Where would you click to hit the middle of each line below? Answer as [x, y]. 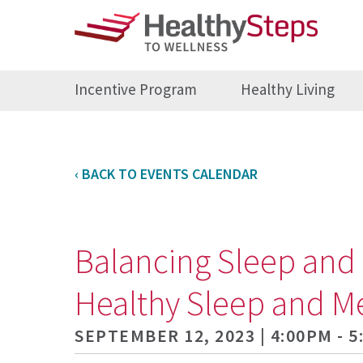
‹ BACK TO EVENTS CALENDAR [167, 174]
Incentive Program [136, 90]
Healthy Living [287, 90]
